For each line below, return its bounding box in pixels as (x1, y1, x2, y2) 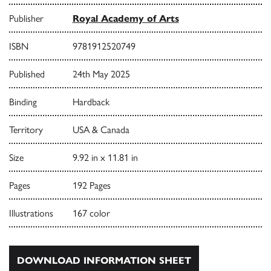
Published (9, 68, 45, 80)
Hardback (72, 96, 109, 108)
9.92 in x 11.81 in (72, 152, 138, 164)
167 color (72, 207, 110, 220)
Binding (9, 96, 37, 108)
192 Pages (72, 180, 111, 192)
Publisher (9, 13, 44, 25)
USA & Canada (72, 124, 129, 136)
